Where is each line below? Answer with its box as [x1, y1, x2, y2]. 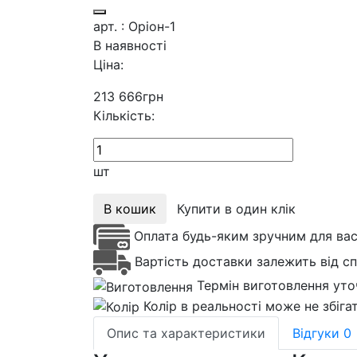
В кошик [104, 200, 156, 217]
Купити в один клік [177, 200, 296, 217]
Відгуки [292, 325, 343, 342]
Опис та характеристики [107, 325, 265, 342]
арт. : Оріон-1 [93, 18, 175, 34]
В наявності [93, 37, 167, 53]
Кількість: [93, 107, 155, 124]
